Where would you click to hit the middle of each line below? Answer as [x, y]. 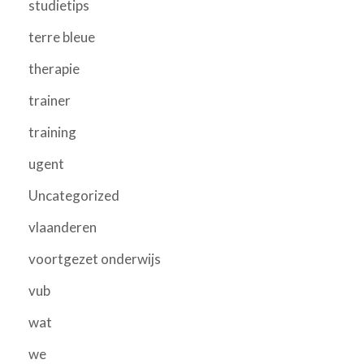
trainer [50, 100]
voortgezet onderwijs [95, 258]
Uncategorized [74, 195]
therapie [54, 68]
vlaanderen [63, 227]
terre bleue [62, 37]
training [52, 132]
